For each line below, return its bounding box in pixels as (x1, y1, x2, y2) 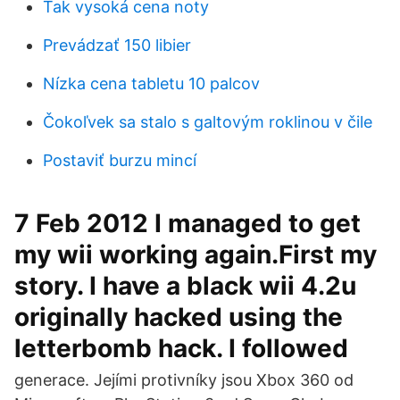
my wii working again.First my (14, 239, 377, 270)
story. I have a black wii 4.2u (14, 271, 356, 301)
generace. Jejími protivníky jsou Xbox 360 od (14, 371, 354, 389)
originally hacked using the (14, 302, 343, 332)
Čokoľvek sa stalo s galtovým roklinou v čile (43, 112, 372, 131)
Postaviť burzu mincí (43, 151, 196, 170)
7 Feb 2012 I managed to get (14, 208, 361, 238)
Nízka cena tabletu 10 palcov (43, 74, 260, 93)
